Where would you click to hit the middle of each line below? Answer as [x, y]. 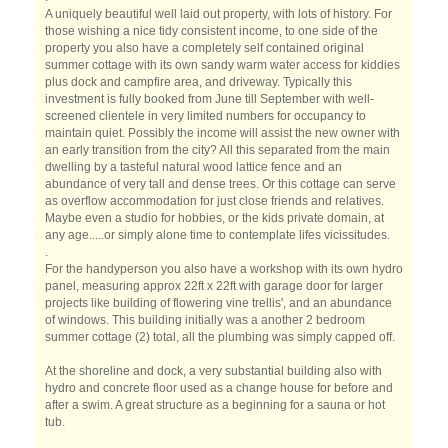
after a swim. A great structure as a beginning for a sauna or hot [215, 405]
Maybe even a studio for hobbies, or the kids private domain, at [214, 218]
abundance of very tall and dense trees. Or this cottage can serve [220, 184]
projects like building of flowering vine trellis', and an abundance [218, 303]
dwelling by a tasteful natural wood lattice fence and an [193, 167]
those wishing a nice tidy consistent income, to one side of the [211, 31]
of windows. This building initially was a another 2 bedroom [205, 320]
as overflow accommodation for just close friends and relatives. [214, 201]
